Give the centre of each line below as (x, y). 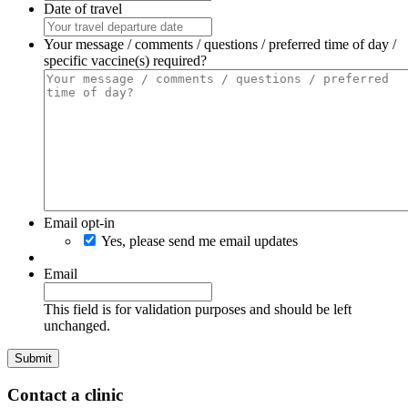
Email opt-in (79, 223)
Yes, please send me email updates (199, 241)
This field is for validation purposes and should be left (198, 310)
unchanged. (77, 326)
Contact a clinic (65, 395)
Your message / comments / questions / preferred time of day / (220, 45)
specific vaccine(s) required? (125, 61)
